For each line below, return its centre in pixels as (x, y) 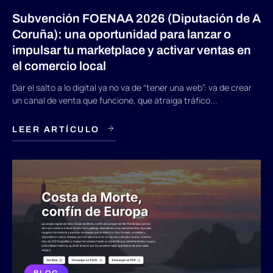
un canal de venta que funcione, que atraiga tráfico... (115, 101)
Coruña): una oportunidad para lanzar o (122, 34)
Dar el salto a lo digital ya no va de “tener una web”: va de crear (132, 88)
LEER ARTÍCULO (56, 130)
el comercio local (59, 66)
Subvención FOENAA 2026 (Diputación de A (136, 19)
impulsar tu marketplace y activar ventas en (132, 50)
